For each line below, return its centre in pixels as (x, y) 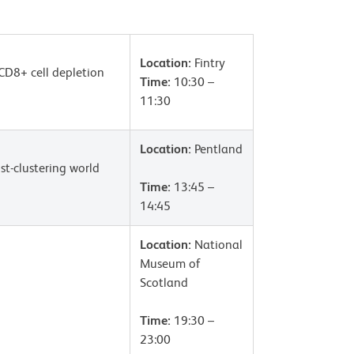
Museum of (170, 264)
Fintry (208, 63)
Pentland (217, 149)
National (217, 245)
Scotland (164, 282)
